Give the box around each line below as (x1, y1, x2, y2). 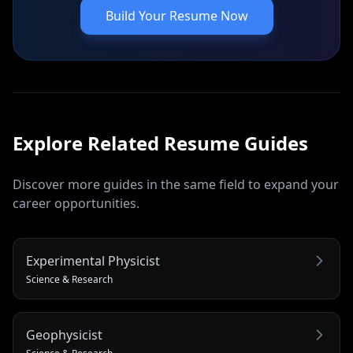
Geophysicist (26, 326, 102, 344)
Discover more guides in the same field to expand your (13, 176, 339, 193)
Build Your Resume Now (105, 7, 248, 24)
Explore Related (13, 130, 164, 156)
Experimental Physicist (26, 252, 160, 269)
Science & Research (26, 273, 113, 286)
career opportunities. (13, 195, 139, 212)
